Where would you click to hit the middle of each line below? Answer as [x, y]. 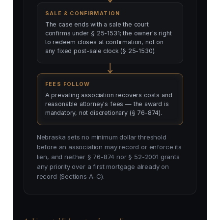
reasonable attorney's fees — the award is [107, 104]
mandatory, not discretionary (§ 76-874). [103, 113]
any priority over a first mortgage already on [103, 167]
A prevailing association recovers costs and [109, 95]
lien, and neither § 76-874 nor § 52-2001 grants [108, 157]
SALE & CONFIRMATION [82, 14]
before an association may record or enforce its [109, 147]
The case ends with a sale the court [97, 25]
